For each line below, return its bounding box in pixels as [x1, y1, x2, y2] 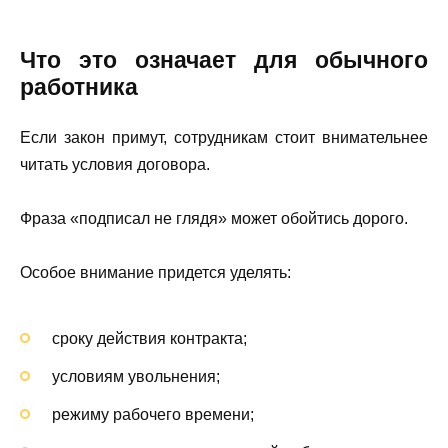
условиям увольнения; [52, 367, 220, 385]
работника [20, 73, 138, 100]
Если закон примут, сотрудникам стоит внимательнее [20, 128, 428, 146]
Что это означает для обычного [20, 46, 428, 73]
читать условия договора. [20, 155, 210, 173]
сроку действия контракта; [52, 329, 247, 347]
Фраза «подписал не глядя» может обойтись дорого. [20, 210, 408, 228]
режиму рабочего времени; [52, 405, 254, 423]
